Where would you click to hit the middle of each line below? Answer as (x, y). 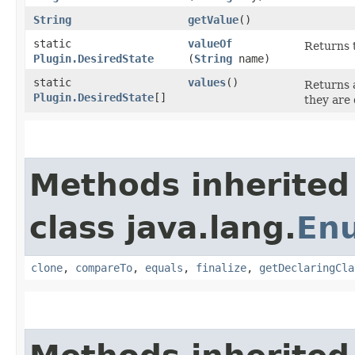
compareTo (104, 267)
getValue (213, 19)
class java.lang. (163, 227)
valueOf (210, 43)
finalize (221, 267)
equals (164, 267)
